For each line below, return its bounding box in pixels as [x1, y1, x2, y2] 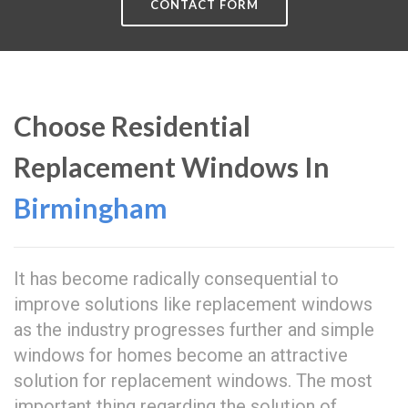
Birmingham [14, 191, 168, 224]
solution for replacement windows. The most [14, 370, 372, 392]
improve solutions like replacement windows [14, 293, 372, 315]
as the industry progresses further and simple [14, 319, 374, 341]
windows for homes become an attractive [14, 344, 348, 366]
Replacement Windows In [14, 150, 330, 183]
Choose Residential [14, 109, 250, 142]
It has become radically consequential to [14, 268, 339, 290]
